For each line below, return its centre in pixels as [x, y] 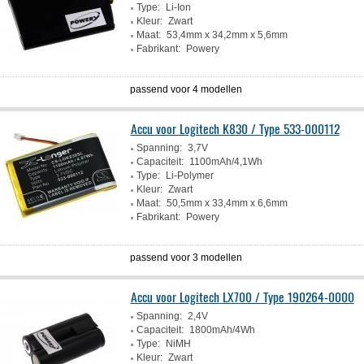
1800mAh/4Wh [222, 330]
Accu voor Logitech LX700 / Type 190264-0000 [242, 297]
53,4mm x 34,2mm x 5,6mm [227, 35]
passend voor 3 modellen [186, 258]
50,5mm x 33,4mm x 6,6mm [227, 203]
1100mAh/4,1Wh [225, 162]
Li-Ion [178, 7]
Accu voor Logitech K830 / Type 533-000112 [235, 128]
